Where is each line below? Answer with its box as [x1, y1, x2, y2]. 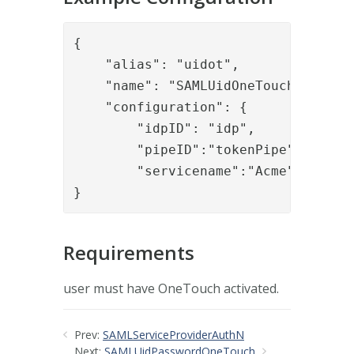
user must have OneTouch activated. [63, 279, 279, 297]
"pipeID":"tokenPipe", [73, 141, 303, 157]
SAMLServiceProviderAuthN [103, 326, 244, 342]
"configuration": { [73, 99, 247, 115]
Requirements [63, 239, 194, 265]
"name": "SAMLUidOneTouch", [73, 77, 311, 93]
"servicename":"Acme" [73, 163, 295, 179]
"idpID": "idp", [73, 120, 255, 136]
